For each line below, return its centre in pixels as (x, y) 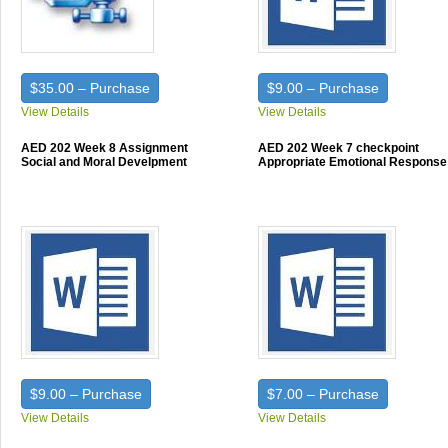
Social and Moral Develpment (104, 162)
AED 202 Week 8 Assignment (104, 148)
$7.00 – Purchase (323, 394)
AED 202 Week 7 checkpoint (339, 148)
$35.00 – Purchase (90, 88)
